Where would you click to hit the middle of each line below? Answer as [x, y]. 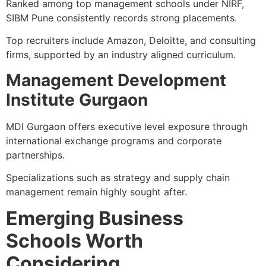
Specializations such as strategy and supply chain [118, 178]
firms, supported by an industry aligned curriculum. [121, 55]
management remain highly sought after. [96, 192]
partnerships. [35, 155]
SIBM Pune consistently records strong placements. [121, 18]
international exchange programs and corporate [114, 140]
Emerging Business [95, 218]
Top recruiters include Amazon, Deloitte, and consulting [131, 41]
